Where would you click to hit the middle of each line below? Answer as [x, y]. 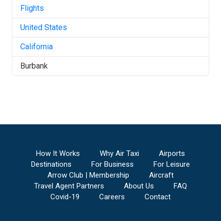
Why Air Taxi [119, 153]
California [37, 47]
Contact [158, 197]
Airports [172, 153]
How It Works [58, 153]
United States [44, 27]
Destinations [51, 164]
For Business [112, 164]
